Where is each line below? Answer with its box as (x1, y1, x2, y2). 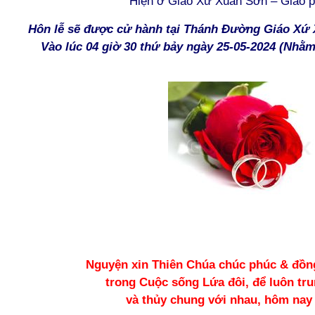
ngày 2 (183, 39, 223, 53)
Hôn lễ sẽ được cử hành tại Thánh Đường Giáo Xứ (27, 21, 313, 36)
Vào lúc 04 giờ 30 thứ (41, 39, 163, 53)
